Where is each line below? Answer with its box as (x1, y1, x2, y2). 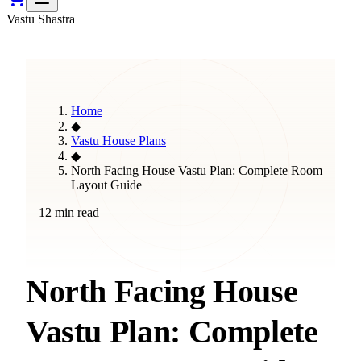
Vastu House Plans (71, 134, 166, 147)
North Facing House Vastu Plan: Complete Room (71, 164, 322, 177)
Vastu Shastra (6, 12, 75, 26)
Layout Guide (71, 178, 142, 192)
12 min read (39, 205, 99, 219)
